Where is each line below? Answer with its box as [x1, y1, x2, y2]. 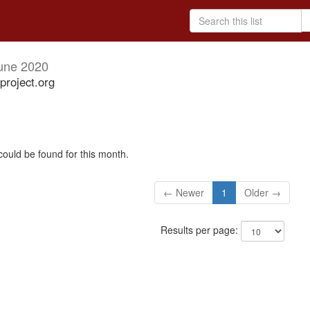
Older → [244, 185, 282, 200]
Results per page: [160, 223, 241, 237]
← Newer [163, 185, 205, 200]
